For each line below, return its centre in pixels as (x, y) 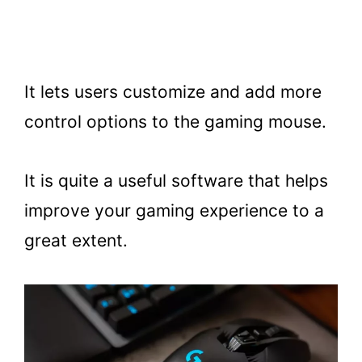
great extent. (78, 240)
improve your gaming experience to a (174, 210)
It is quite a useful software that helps (176, 181)
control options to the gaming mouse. (175, 122)
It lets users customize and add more (173, 92)
